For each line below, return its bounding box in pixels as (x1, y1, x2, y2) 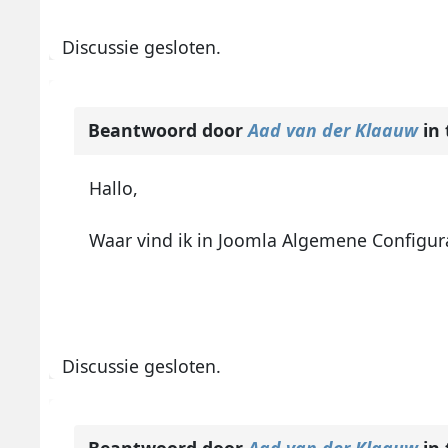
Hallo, (88, 176, 143, 201)
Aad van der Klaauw (247, 118, 423, 143)
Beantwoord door (87, 118, 248, 143)
